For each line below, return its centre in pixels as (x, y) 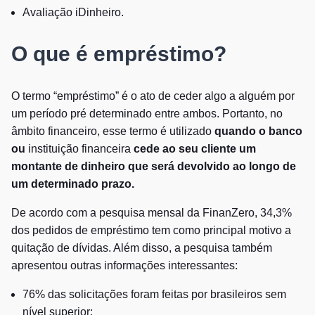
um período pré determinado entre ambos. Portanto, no (147, 113)
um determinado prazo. (74, 184)
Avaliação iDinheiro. (73, 12)
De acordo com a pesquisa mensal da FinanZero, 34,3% (152, 212)
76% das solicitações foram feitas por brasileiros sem (154, 294)
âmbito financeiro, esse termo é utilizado (113, 131)
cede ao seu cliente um (195, 148)
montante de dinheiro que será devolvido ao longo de (154, 166)
